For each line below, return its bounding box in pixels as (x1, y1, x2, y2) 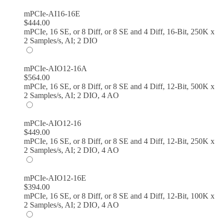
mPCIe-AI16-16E (24, 9, 80, 18)
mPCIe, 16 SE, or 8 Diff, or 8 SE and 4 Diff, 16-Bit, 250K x (24, 27, 215, 36)
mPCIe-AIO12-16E (24, 173, 86, 182)
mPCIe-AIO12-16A (24, 64, 87, 73)
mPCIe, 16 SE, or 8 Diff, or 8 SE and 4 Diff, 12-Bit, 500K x (24, 82, 215, 91)
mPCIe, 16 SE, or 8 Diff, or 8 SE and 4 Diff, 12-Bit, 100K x (24, 191, 215, 200)
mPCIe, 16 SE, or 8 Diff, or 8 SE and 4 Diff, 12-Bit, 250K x (24, 136, 215, 145)
